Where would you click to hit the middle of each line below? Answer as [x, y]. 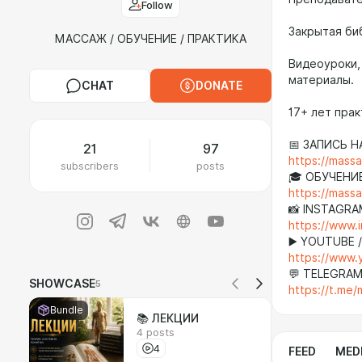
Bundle [67, 310]
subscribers [90, 166]
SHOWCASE [62, 284]
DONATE [219, 86]
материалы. [321, 80]
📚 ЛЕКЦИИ [168, 318]
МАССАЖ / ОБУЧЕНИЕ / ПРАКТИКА [150, 39]
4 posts [156, 332]
